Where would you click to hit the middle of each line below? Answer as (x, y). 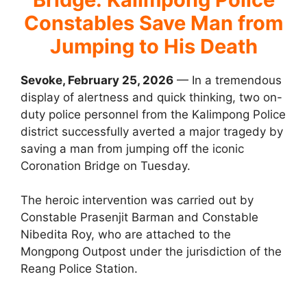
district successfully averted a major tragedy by (152, 131)
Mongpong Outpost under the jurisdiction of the (151, 252)
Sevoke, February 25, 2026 (97, 80)
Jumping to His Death (153, 46)
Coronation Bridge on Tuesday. (106, 165)
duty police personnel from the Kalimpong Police (153, 114)
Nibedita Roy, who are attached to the (126, 235)
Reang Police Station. (79, 269)
